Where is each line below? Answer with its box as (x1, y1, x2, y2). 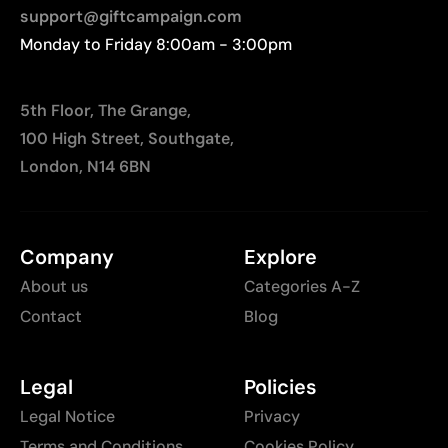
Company (20, 244, 114, 271)
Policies (244, 374, 317, 401)
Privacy (244, 406, 300, 428)
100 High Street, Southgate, (20, 128, 234, 150)
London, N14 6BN (20, 156, 151, 178)
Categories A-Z (244, 276, 360, 298)
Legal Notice (20, 406, 115, 428)
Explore (244, 244, 317, 271)
